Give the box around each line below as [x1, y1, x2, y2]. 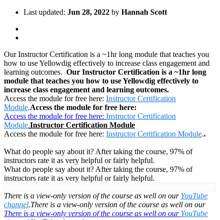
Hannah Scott [121, 7, 167, 16]
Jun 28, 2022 [67, 7, 110, 16]
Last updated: [24, 7, 67, 16]
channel [4, 200, 28, 209]
